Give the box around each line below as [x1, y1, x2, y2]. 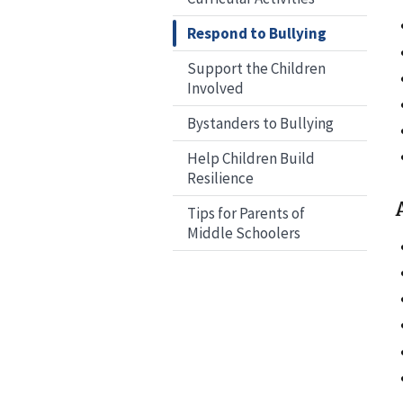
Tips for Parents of [187, 203, 305, 224]
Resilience [187, 168, 254, 189]
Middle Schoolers [187, 223, 300, 244]
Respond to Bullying [187, 23, 327, 44]
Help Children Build [187, 148, 315, 169]
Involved [187, 78, 244, 99]
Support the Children [187, 58, 326, 79]
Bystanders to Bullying [187, 113, 334, 134]
